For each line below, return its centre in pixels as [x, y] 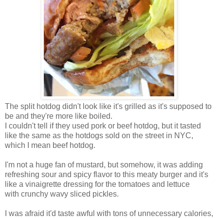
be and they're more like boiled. [59, 116]
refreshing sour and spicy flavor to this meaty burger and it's [107, 174]
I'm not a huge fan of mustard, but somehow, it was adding [104, 164]
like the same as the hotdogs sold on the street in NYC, [99, 135]
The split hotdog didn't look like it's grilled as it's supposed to [108, 106]
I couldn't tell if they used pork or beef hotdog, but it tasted [103, 126]
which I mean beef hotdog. [50, 145]
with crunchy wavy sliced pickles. [62, 194]
